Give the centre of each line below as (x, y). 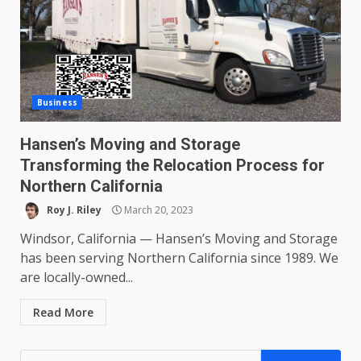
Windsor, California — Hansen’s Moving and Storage (179, 239)
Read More (63, 312)
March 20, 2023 (158, 210)
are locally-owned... (77, 277)
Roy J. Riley (73, 210)
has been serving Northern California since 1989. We (179, 258)
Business (57, 102)
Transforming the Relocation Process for (172, 165)
